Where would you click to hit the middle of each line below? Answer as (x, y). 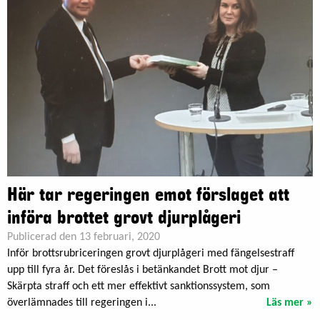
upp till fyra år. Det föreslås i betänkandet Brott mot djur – (142, 270)
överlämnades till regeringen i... (82, 303)
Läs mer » (290, 303)
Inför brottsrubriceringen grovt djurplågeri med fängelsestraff (151, 254)
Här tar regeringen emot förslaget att (148, 195)
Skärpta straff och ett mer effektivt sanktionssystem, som (139, 287)
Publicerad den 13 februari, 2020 (84, 237)
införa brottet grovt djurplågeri (124, 218)
